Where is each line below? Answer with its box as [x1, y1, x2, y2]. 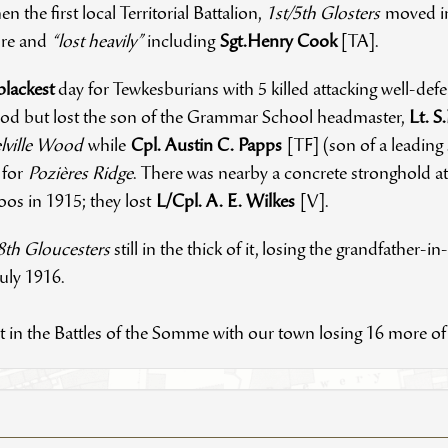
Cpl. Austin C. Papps [130, 138, 287, 157]
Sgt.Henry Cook [219, 34, 341, 53]
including [146, 34, 220, 53]
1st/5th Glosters [265, 6, 385, 25]
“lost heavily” [51, 34, 147, 53]
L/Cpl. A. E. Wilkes [155, 194, 300, 213]
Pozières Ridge [27, 166, 133, 185]
